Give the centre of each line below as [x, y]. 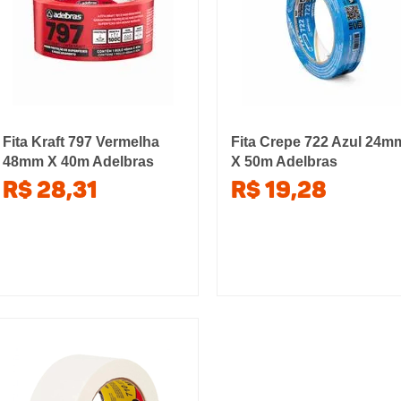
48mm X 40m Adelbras [78, 162]
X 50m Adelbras [285, 162]
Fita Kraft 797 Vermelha [81, 142]
